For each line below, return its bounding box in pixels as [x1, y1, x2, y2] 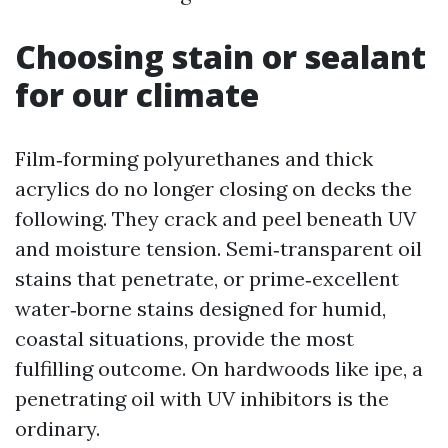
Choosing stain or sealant [15, 35, 426, 78]
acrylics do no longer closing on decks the [15, 176, 412, 201]
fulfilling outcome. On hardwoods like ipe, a [15, 356, 423, 381]
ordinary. [15, 416, 100, 441]
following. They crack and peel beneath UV [15, 206, 416, 231]
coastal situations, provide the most [15, 326, 354, 351]
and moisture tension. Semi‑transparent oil [15, 236, 422, 261]
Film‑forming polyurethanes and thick [15, 146, 373, 171]
